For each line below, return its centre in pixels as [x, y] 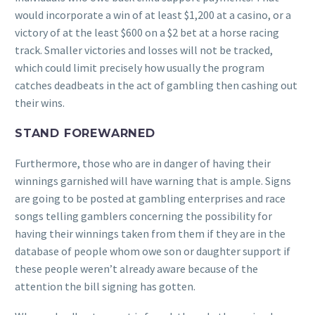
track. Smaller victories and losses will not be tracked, [144, 50]
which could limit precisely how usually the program [140, 67]
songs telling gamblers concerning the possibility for [143, 216]
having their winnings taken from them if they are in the [150, 234]
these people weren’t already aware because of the [136, 269]
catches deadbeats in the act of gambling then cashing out [156, 85]
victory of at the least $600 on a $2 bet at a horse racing [147, 32]
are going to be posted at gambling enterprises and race [150, 199]
